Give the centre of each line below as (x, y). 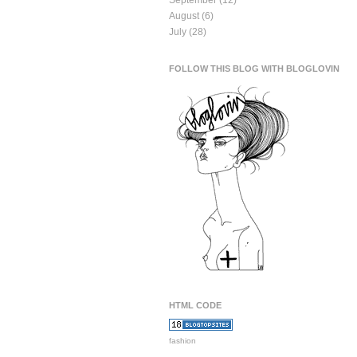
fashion (182, 341)
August (184, 16)
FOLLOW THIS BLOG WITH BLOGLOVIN (254, 69)
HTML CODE (195, 306)
